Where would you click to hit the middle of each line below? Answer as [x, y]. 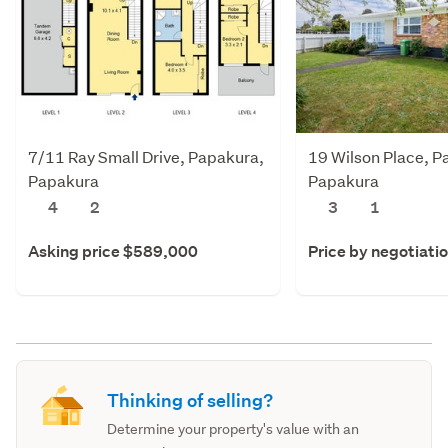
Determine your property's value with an [233, 428]
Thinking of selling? [190, 400]
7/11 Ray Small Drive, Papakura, [146, 156]
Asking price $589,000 [113, 251]
